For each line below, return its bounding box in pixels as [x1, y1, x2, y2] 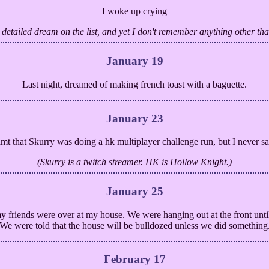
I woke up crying [102, 6, 167, 17]
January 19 [106, 55, 163, 68]
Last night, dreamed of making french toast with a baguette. [22, 79, 247, 89]
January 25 [106, 185, 163, 198]
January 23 [106, 112, 163, 125]
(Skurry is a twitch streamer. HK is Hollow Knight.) [37, 157, 232, 168]
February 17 [103, 253, 166, 266]
